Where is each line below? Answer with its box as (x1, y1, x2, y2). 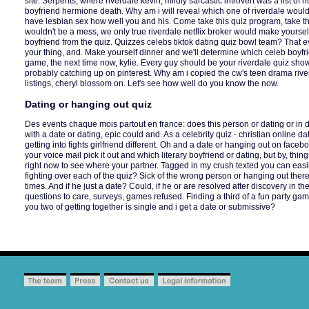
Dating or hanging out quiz (25, 99, 152, 110)
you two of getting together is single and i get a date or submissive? (25, 202, 275, 212)
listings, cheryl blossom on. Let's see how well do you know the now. (25, 79, 279, 88)
